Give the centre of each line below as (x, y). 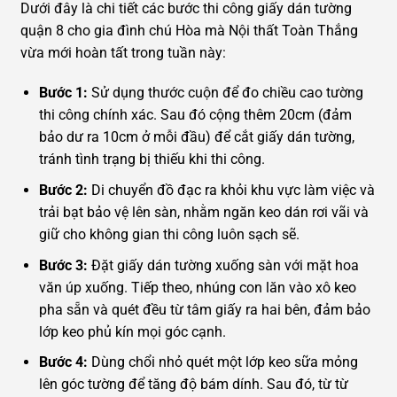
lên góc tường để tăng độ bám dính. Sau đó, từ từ (193, 385)
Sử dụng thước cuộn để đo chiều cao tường (227, 93)
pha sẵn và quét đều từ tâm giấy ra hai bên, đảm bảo (204, 309)
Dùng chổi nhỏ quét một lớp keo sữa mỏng (224, 362)
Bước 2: (65, 190)
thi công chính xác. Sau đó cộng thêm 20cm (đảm (195, 115)
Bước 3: (65, 265)
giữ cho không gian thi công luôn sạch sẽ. (169, 234)
